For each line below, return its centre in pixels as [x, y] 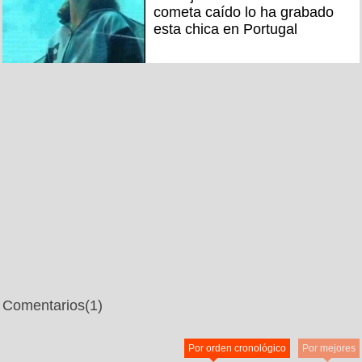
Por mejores [329, 348]
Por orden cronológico [237, 348]
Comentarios [44, 305]
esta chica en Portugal [225, 29]
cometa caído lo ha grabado [243, 13]
